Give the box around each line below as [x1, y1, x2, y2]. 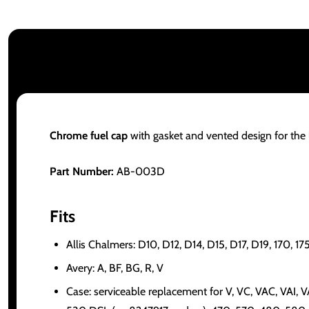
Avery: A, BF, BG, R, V [66, 261, 163, 275]
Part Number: [50, 165, 114, 178]
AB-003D [114, 165, 165, 178]
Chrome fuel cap [50, 129, 128, 142]
